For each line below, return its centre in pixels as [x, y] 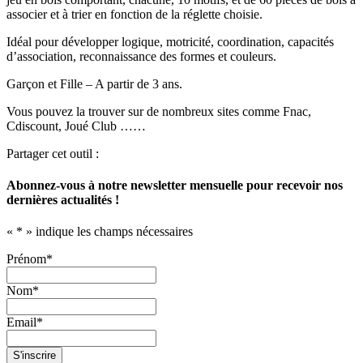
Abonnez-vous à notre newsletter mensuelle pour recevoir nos [175, 186]
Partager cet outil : [53, 153]
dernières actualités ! [63, 200]
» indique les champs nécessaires [108, 232]
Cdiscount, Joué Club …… [76, 126]
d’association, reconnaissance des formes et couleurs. [141, 56]
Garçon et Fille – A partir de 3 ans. [94, 83]
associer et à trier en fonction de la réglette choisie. [135, 14]
